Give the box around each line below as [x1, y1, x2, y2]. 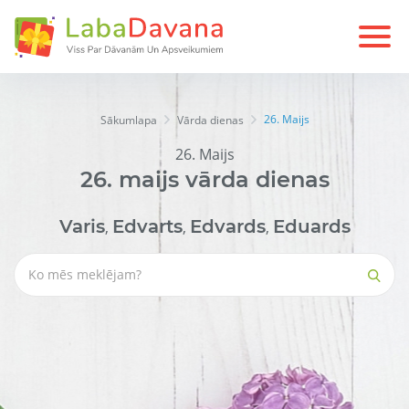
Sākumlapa [100, 112, 157, 129]
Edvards [189, 215, 266, 238]
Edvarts [111, 215, 183, 238]
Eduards [272, 215, 351, 238]
